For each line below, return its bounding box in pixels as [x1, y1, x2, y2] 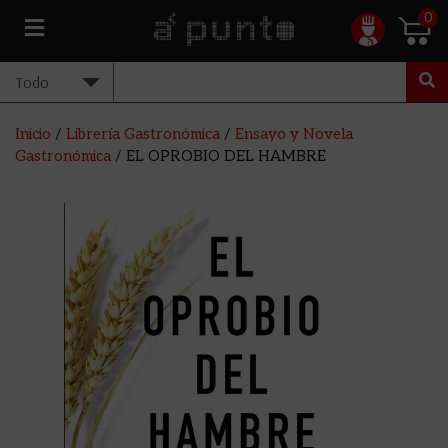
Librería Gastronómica [66, 125, 220, 143]
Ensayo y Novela [235, 125, 353, 143]
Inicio [15, 125, 51, 143]
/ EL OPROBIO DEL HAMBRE [111, 147, 326, 165]
